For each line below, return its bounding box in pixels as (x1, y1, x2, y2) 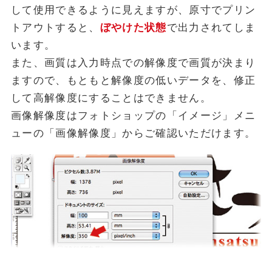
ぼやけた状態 (100, 21, 167, 33)
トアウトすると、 (10, 21, 100, 33)
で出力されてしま (166, 21, 256, 33)
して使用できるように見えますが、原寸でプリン (10, 4, 256, 16)
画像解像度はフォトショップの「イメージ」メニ (10, 109, 256, 121)
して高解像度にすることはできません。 (10, 92, 211, 104)
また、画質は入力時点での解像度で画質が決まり (10, 56, 256, 69)
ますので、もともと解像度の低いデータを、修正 (10, 74, 256, 86)
